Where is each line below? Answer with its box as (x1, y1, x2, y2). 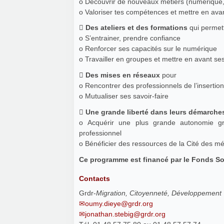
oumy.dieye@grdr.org (85, 199, 153, 207)
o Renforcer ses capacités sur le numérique (79, 44, 217, 53)
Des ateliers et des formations (85, 23, 189, 32)
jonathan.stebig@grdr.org (85, 209, 165, 218)
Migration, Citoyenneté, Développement (96, 188, 221, 197)
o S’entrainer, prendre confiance (79, 34, 180, 42)
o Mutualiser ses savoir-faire (79, 92, 168, 100)
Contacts (79, 174, 110, 182)
